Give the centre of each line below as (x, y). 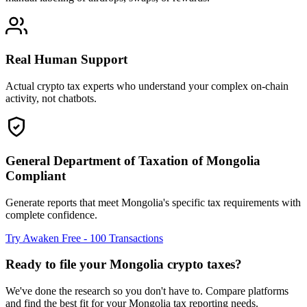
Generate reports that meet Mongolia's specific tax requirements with (153, 202)
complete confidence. (51, 214)
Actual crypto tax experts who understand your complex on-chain (147, 86)
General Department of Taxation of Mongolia (133, 160)
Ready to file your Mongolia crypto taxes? (124, 265)
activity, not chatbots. (51, 99)
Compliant (36, 175)
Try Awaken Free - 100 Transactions (84, 238)
